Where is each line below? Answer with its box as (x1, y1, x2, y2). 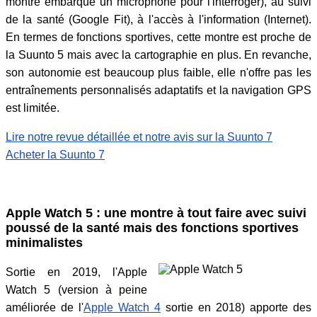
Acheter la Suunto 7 (6, 148, 105, 161)
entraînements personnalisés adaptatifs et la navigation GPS (6, 83, 311, 96)
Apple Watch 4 (83, 301, 161, 313)
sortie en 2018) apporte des (161, 301, 311, 313)
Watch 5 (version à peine (6, 283, 147, 296)
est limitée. (6, 101, 59, 114)
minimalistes (6, 236, 83, 250)
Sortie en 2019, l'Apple (6, 265, 147, 278)
